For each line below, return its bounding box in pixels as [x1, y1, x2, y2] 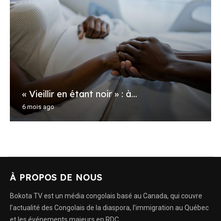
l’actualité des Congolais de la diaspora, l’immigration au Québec [10, 203, 209, 212]
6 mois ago [22, 103, 54, 110]
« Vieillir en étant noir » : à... [22, 88, 137, 100]
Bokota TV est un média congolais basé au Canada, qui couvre [10, 191, 202, 200]
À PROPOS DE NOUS [10, 171, 102, 183]
